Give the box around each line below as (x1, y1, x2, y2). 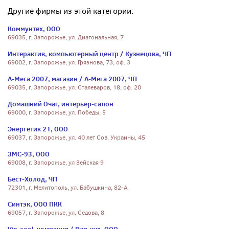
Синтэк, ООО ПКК (8, 199, 62, 209)
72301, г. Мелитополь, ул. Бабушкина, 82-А (8, 184, 128, 192)
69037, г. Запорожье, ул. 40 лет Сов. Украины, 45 (8, 133, 145, 142)
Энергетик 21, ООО (8, 124, 68, 133)
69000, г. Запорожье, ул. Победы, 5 (8, 108, 106, 117)
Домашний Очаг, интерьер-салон (8, 99, 113, 108)
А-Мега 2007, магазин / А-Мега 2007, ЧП (8, 74, 137, 83)
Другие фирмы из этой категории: (8, 6, 133, 16)
